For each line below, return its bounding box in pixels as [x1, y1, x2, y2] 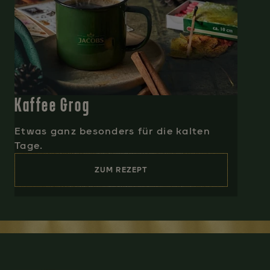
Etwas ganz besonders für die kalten [14, 125, 210, 137]
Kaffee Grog [14, 93, 90, 117]
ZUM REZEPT [94, 166, 148, 175]
